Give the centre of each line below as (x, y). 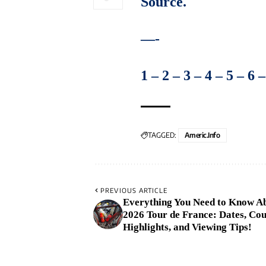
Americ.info (202, 135)
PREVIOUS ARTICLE (134, 190)
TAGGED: (162, 135)
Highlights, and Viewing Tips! (187, 227)
